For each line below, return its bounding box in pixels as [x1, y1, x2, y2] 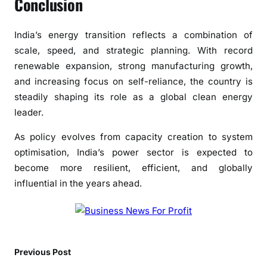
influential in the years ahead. [14, 178, 142, 190]
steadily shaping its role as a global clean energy [14, 91, 253, 103]
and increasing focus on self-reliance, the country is [14, 76, 253, 88]
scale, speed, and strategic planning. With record [14, 45, 253, 57]
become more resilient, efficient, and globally [14, 162, 253, 174]
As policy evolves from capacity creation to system [14, 131, 253, 143]
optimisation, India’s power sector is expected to [14, 147, 253, 159]
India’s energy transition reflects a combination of [14, 29, 253, 41]
